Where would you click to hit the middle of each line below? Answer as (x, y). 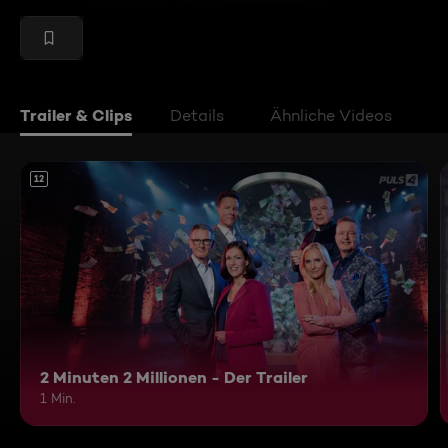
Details (197, 115)
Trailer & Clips (76, 115)
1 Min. (57, 398)
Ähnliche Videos (331, 115)
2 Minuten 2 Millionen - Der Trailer (174, 377)
